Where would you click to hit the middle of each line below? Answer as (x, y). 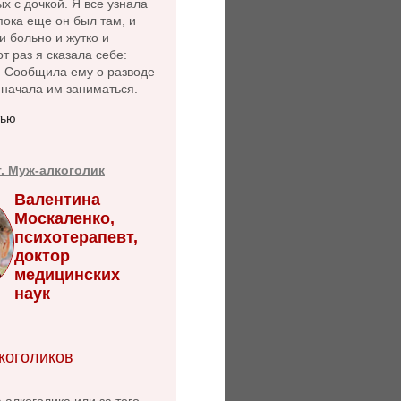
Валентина (57, 199)
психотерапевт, (76, 237)
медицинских (67, 274)
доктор (42, 256)
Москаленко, (64, 218)
